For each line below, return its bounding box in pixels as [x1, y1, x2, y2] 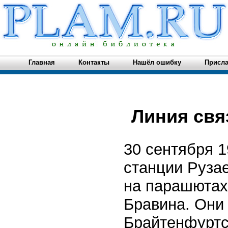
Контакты [78, 59, 109, 66]
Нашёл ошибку [133, 59, 181, 66]
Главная [28, 59, 55, 66]
